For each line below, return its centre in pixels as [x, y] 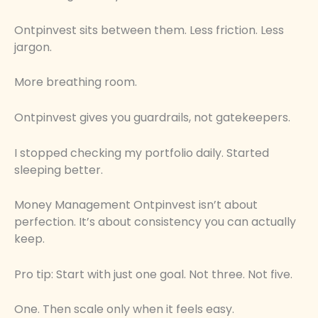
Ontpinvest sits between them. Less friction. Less [149, 30]
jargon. [33, 47]
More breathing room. [76, 82]
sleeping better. [59, 170]
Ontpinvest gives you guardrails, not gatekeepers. [152, 118]
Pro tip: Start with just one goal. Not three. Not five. [153, 274]
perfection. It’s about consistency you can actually [155, 222]
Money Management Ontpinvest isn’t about [136, 205]
